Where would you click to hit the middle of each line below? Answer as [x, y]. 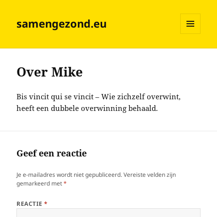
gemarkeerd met [40, 184]
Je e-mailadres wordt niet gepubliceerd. [70, 175]
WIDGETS [194, 54]
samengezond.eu [62, 23]
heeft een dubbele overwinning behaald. [87, 108]
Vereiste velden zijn [150, 175]
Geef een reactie [52, 153]
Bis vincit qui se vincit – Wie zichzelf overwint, [99, 97]
